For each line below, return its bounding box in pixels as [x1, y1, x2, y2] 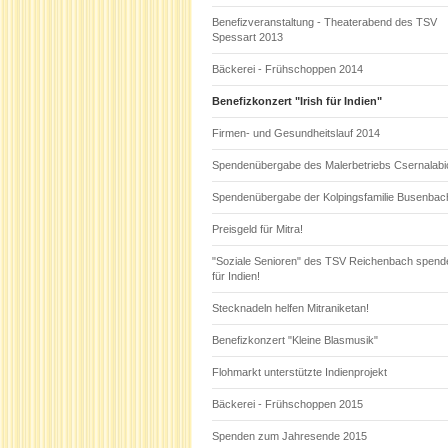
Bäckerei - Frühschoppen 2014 [212, 63, 363, 75]
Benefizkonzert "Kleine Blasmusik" [212, 334, 378, 346]
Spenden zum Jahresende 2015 [212, 430, 367, 442]
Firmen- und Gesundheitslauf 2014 [212, 127, 380, 139]
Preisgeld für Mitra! [212, 223, 303, 235]
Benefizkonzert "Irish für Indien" [212, 95, 382, 107]
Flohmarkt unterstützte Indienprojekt [212, 366, 387, 378]
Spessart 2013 [212, 31, 283, 43]
